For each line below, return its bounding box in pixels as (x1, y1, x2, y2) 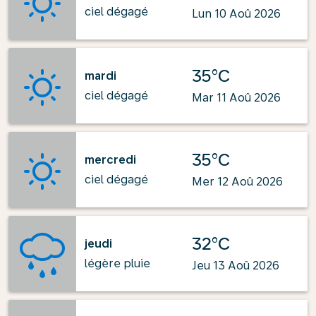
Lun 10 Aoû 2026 (192, 7, 281, 20)
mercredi (85, 152, 136, 166)
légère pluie (85, 256, 150, 270)
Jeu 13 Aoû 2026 (192, 259, 279, 272)
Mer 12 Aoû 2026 (192, 175, 283, 188)
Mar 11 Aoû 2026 (192, 91, 281, 104)
